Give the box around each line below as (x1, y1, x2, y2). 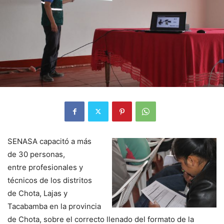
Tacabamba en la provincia (7, 201, 101, 211)
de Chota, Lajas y (7, 188, 67, 198)
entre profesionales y (7, 162, 83, 172)
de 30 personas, (7, 149, 65, 159)
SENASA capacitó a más (7, 136, 91, 146)
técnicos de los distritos (7, 175, 92, 185)
